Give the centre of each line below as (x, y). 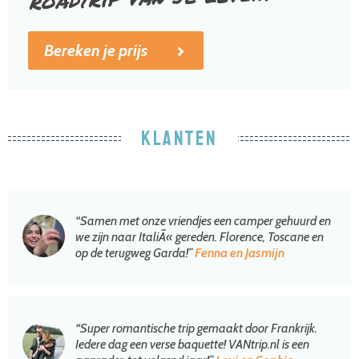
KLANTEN (179, 139)
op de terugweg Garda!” (135, 253)
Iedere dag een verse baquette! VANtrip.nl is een (192, 345)
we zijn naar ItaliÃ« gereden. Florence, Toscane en (200, 237)
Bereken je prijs (96, 51)
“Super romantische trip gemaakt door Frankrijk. (196, 329)
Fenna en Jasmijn (240, 253)
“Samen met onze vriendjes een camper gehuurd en (203, 221)
